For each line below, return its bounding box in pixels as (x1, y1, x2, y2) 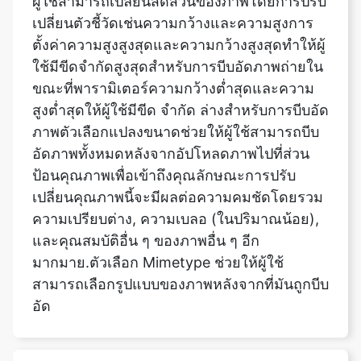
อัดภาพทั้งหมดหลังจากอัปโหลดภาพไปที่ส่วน (32, 97, 309, 114)
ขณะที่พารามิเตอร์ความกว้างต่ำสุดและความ (32, 31, 314, 49)
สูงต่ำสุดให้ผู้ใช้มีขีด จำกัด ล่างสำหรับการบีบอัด (32, 53, 329, 71)
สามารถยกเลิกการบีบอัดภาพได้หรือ (32, 321, 303, 342)
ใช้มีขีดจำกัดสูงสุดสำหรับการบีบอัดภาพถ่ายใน (32, 10, 323, 27)
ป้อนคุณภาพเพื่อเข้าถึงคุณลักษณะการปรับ (32, 118, 296, 136)
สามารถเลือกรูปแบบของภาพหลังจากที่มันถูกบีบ (32, 227, 329, 245)
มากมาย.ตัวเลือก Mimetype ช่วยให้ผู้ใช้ (32, 205, 284, 223)
